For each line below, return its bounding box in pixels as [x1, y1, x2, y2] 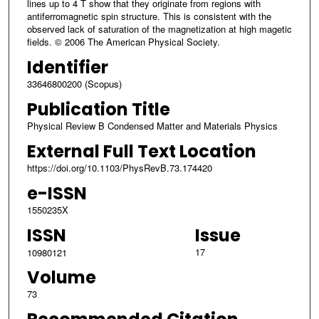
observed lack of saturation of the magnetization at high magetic [26, 22, 292, 36]
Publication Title [26, 98, 170, 122]
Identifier [26, 56, 108, 80]
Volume [26, 266, 96, 290]
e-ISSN [26, 182, 87, 206]
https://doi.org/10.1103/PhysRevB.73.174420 [26, 161, 212, 175]
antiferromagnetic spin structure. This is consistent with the [26, 9, 271, 23]
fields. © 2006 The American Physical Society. [26, 35, 220, 49]
